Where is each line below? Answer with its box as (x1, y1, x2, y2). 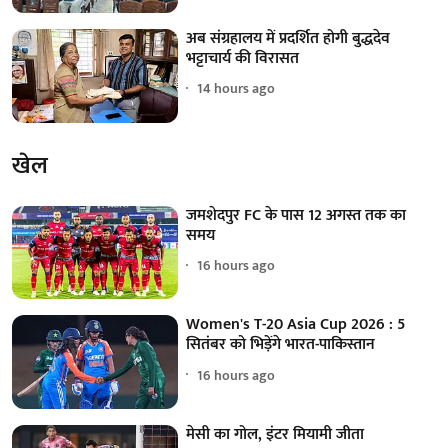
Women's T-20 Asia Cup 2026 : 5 (186, 311, 406, 339)
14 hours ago (197, 77, 276, 101)
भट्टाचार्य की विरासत (186, 44, 300, 72)
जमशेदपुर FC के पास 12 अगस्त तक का (186, 201, 407, 229)
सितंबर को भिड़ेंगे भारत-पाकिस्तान (186, 331, 376, 359)
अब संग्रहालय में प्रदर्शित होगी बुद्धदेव (186, 24, 391, 52)
